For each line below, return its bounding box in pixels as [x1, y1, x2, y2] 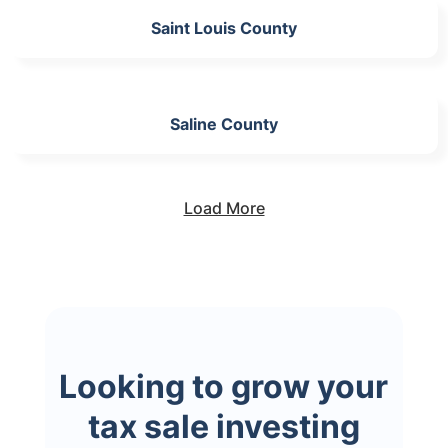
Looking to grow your [59, 366, 389, 406]
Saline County [170, 113, 278, 134]
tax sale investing [87, 406, 360, 446]
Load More [183, 197, 265, 218]
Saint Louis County [151, 17, 297, 38]
